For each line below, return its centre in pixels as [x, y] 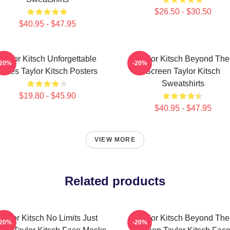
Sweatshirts [183, 83]
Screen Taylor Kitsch [183, 71]
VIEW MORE [115, 140]
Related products [115, 181]
